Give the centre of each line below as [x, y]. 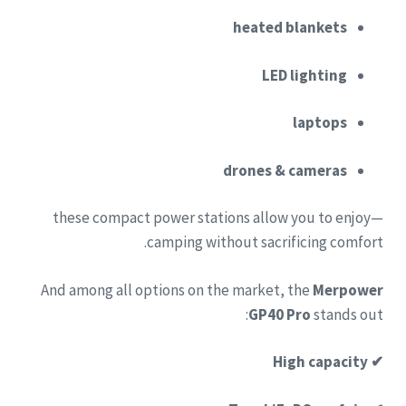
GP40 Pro [280, 314]
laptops [320, 123]
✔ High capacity [376, 362]
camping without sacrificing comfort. [265, 242]
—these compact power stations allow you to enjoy [212, 218]
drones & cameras [285, 170]
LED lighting [304, 75]
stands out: [347, 314]
